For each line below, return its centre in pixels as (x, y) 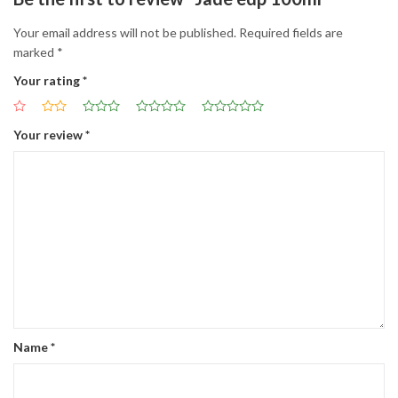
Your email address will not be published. (125, 32)
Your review (49, 134)
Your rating (48, 80)
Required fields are (291, 32)
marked (35, 52)
